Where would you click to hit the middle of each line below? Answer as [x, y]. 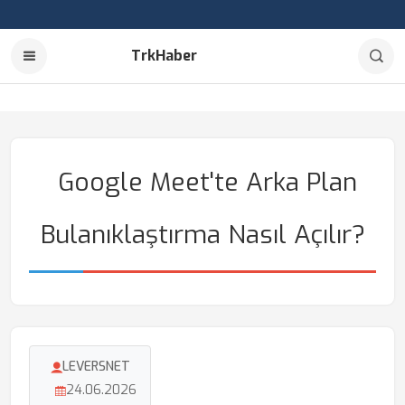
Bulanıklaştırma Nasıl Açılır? [202, 235]
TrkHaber [164, 56]
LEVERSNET [96, 367]
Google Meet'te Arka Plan [207, 182]
